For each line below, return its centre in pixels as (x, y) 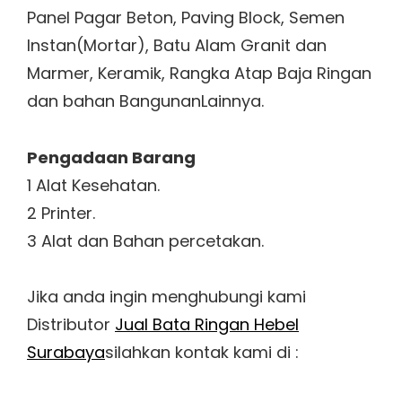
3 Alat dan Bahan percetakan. (145, 240)
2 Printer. (61, 213)
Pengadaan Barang (111, 157)
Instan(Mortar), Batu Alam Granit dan (177, 46)
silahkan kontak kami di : (202, 353)
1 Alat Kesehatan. (93, 185)
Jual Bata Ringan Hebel (207, 325)
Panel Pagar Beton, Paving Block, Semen (186, 18)
